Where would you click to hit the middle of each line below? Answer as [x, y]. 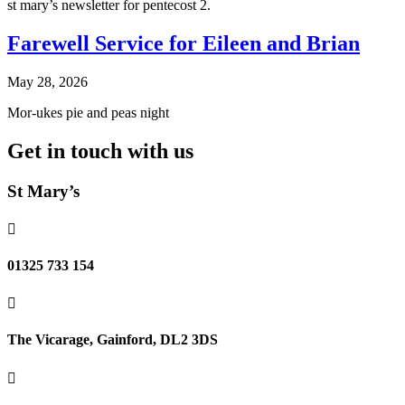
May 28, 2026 [47, 82]
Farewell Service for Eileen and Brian [184, 44]
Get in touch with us [100, 151]
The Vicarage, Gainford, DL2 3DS [113, 340]
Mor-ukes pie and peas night [88, 113]
